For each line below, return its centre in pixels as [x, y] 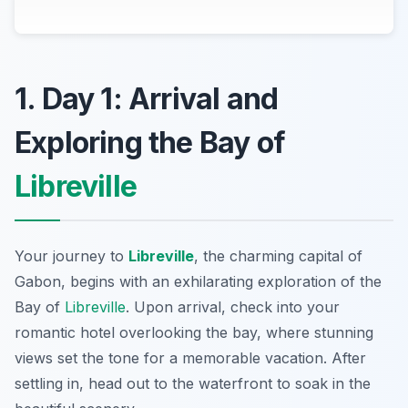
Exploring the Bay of [150, 142]
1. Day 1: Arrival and [147, 98]
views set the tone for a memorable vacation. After [190, 357]
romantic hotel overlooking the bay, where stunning [194, 332]
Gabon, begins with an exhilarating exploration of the [198, 281]
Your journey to [71, 255]
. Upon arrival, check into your [233, 306]
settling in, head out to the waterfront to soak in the [193, 383]
